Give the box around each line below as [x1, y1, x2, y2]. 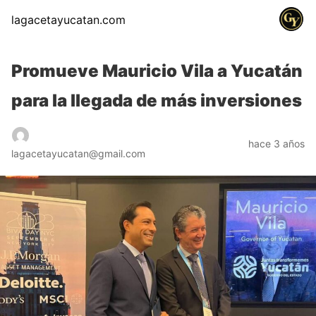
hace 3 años [248, 137, 305, 150]
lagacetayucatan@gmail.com [11, 147, 145, 159]
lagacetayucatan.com [11, 13, 126, 27]
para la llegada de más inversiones [11, 90, 302, 111]
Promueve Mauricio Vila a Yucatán [11, 61, 303, 81]
